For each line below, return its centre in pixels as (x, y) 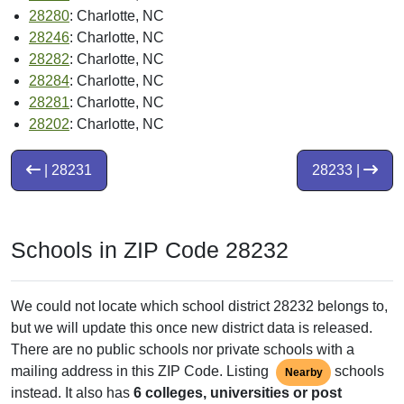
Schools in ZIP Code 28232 (150, 250)
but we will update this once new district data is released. (192, 328)
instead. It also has (72, 393)
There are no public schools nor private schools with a (183, 350)
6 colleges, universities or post (238, 393)
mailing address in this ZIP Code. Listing (142, 372)
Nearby (303, 373)
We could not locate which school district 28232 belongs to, (199, 307)
